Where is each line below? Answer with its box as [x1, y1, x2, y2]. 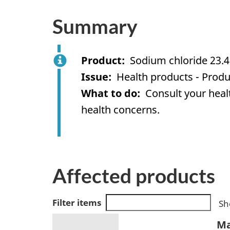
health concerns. [81, 102, 160, 117]
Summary [52, 14, 138, 39]
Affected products [52, 164, 215, 188]
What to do [81, 86, 137, 100]
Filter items [52, 196, 101, 208]
